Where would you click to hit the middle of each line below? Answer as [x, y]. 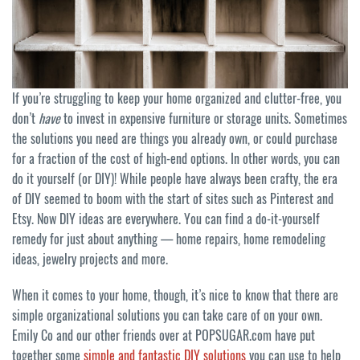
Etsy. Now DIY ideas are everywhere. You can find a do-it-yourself [166, 219]
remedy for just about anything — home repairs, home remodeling [169, 239]
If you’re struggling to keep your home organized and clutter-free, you [177, 98]
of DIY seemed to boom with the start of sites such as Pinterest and [173, 198]
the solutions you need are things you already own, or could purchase [175, 138]
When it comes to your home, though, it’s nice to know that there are [175, 295]
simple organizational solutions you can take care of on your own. [167, 315]
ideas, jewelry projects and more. [90, 259]
